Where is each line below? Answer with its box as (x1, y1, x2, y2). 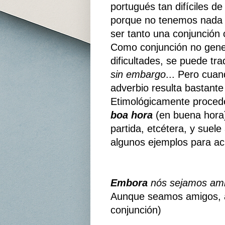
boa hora (110, 109, 153, 121)
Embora (110, 177, 148, 189)
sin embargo (110, 69, 166, 80)
